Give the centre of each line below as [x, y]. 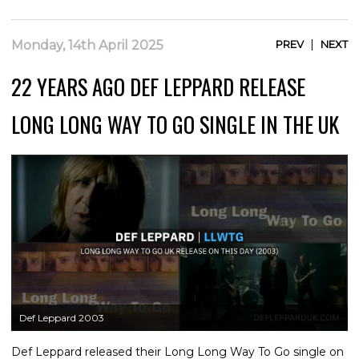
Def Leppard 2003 [62, 318]
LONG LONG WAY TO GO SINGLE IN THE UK [175, 124]
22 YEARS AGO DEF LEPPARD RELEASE [158, 87]
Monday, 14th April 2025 [87, 45]
